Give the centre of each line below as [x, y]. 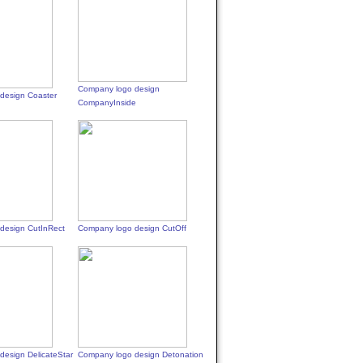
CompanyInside [107, 102]
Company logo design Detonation [141, 354]
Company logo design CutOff [132, 228]
